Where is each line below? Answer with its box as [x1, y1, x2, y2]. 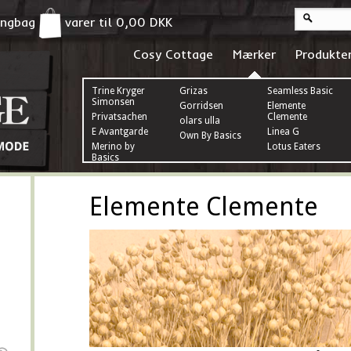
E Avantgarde [92, 126, 148, 137]
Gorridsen [179, 100, 223, 111]
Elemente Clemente [89, 192, 318, 222]
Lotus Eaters [266, 141, 320, 152]
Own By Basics [179, 130, 241, 141]
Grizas [179, 85, 208, 96]
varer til [65, 13, 116, 30]
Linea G [266, 126, 299, 137]
